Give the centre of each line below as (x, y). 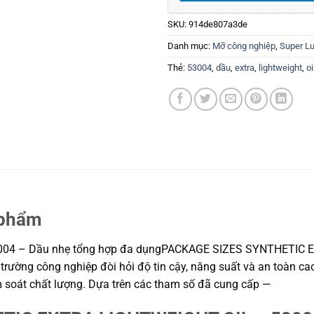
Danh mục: (190, 46)
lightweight (280, 68)
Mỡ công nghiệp (244, 46)
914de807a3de (218, 25)
